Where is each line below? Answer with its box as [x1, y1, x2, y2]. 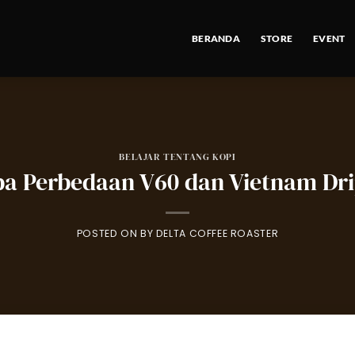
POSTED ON [76, 226, 140, 240]
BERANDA [192, 32, 240, 44]
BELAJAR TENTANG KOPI [119, 150, 236, 164]
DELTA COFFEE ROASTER [155, 226, 279, 240]
